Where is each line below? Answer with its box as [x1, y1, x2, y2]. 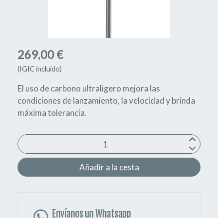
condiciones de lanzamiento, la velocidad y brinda [18, 95, 195, 106]
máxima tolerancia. [18, 108, 87, 118]
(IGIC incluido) [18, 64, 62, 73]
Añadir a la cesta [79, 162, 139, 173]
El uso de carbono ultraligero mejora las [18, 83, 160, 94]
